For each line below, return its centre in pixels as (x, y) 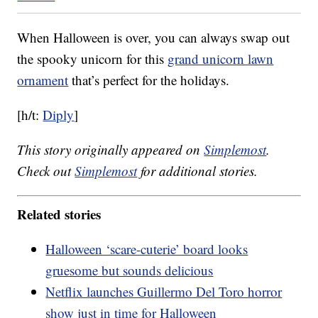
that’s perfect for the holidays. (149, 80)
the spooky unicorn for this (93, 59)
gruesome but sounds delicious (130, 270)
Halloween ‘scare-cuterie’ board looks (147, 248)
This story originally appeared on (111, 150)
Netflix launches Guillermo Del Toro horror (164, 291)
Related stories (59, 214)
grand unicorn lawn (221, 59)
